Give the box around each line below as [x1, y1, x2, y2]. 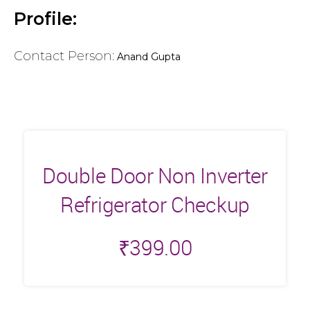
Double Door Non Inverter [42, 162, 268, 190]
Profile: [14, 8, 77, 30]
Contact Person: [14, 48, 114, 64]
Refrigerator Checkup [60, 191, 250, 219]
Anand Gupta [117, 51, 181, 64]
